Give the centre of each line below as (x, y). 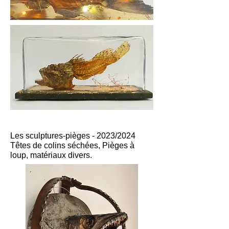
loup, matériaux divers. (51, 155)
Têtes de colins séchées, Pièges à (72, 145)
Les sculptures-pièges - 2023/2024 (73, 136)
